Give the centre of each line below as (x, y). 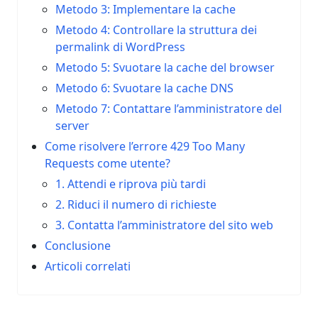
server (72, 126)
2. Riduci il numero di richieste (136, 204)
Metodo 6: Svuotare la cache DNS (144, 88)
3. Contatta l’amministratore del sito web (164, 225)
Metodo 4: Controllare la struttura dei (156, 30)
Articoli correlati (88, 266)
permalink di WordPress (120, 47)
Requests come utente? (108, 163)
